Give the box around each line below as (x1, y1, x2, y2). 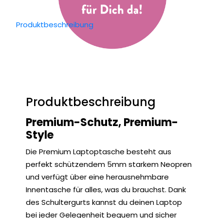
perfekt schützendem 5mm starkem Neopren (26, 159, 192, 169)
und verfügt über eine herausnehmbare (26, 172, 169, 182)
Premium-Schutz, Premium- (26, 115, 178, 130)
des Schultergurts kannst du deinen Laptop (26, 197, 182, 207)
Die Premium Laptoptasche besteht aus (26, 146, 171, 157)
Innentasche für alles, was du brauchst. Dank (26, 184, 186, 195)
